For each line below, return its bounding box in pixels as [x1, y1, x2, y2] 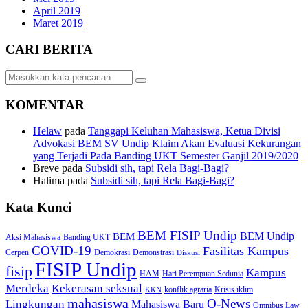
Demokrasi [94, 247, 130, 257]
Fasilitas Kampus [203, 243, 289, 258]
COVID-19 [32, 243, 91, 258]
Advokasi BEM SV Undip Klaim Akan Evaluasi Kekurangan [33, 137, 301, 150]
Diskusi [177, 248, 200, 256]
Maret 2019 [33, 16, 83, 29]
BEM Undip [240, 230, 294, 242]
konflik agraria [164, 284, 212, 294]
